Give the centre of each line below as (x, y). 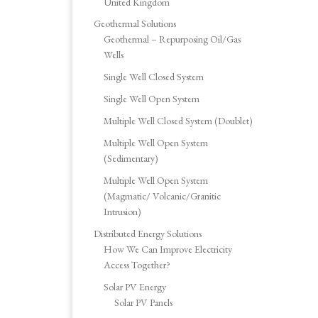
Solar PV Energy (135, 286)
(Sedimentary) (131, 159)
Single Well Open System (152, 99)
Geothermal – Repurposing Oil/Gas (172, 39)
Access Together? (137, 264)
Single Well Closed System (154, 77)
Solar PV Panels (143, 302)
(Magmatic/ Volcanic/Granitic (163, 196)
